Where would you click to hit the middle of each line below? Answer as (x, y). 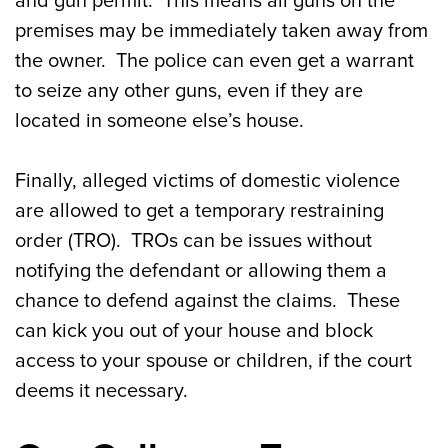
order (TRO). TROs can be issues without (193, 241)
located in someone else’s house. (159, 121)
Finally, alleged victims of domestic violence (207, 181)
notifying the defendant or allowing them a (201, 271)
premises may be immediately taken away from (221, 31)
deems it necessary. (101, 391)
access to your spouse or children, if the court (213, 361)
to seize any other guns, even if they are (189, 91)
